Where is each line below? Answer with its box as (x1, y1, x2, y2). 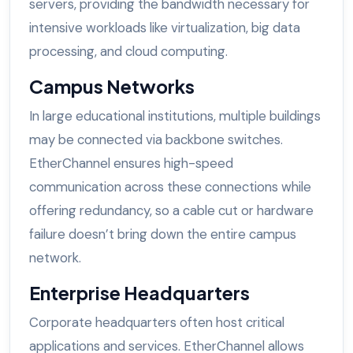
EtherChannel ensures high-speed (29, 154, 233, 173)
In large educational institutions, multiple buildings (29, 107, 321, 125)
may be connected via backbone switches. (29, 131, 283, 149)
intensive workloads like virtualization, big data (29, 19, 300, 37)
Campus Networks (29, 75, 195, 98)
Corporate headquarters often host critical (29, 314, 284, 332)
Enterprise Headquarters (29, 281, 250, 305)
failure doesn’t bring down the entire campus (29, 225, 296, 243)
